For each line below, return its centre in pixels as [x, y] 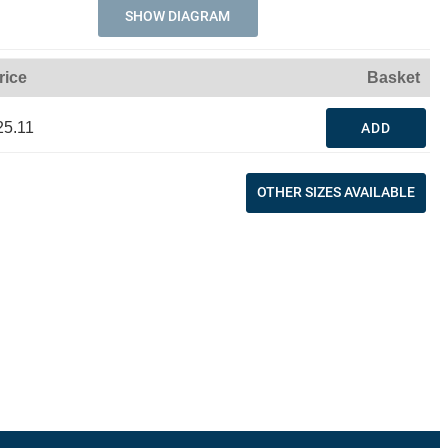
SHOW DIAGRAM [178, 16]
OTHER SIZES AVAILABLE [336, 192]
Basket [393, 77]
